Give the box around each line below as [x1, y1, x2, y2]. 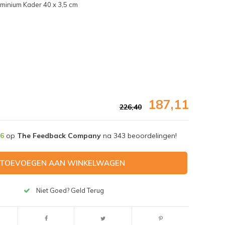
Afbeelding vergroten [22, 171, 71, 178]
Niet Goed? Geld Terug [36, 186, 104, 195]
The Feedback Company [17, 131, 101, 140]
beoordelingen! [125, 131, 177, 140]
